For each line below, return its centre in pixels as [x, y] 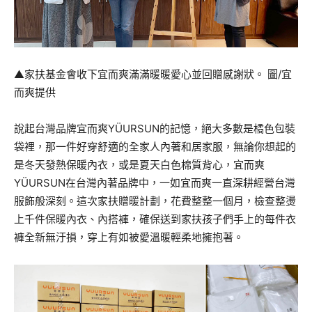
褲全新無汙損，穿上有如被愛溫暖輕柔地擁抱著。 [129, 237]
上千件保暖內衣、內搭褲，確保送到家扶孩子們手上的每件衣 [155, 219]
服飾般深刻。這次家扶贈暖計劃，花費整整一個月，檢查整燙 [155, 201]
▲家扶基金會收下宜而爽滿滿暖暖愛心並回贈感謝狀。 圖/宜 [153, 75]
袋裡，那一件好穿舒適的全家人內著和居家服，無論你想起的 [155, 147]
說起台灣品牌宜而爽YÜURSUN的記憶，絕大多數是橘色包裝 [155, 129]
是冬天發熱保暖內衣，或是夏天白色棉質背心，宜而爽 [139, 165]
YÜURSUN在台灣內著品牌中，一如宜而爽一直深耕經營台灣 [155, 183]
